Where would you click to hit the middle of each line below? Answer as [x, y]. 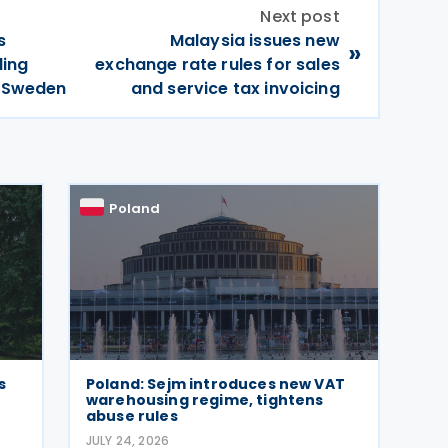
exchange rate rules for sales [217, 64]
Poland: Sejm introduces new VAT [215, 384]
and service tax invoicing [235, 88]
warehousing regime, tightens [205, 400]
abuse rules [132, 416]
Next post [300, 16]
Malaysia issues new [254, 40]
